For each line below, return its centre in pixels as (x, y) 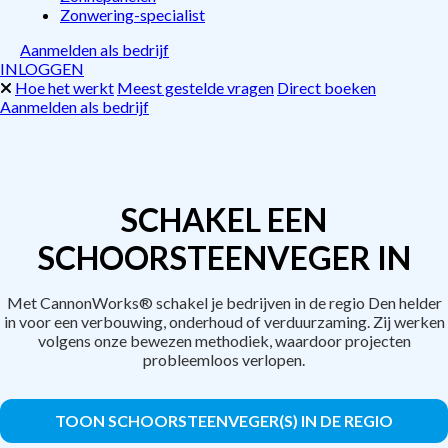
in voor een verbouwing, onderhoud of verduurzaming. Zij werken (224, 321)
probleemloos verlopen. (224, 359)
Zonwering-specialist (132, 14)
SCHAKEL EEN (224, 219)
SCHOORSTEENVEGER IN (224, 257)
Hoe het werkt (64, 87)
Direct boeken (326, 87)
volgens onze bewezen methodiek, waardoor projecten (224, 340)
